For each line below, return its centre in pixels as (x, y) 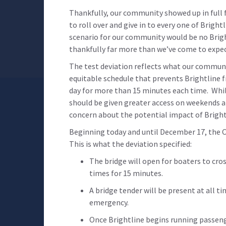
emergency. (109, 202)
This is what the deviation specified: (130, 144)
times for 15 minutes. (126, 173)
